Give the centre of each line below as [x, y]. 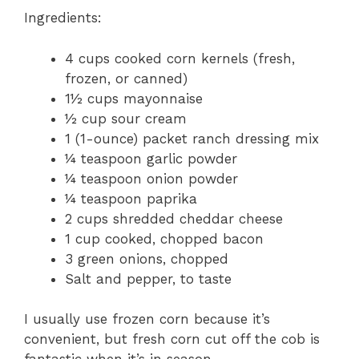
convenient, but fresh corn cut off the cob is [172, 339]
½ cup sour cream [126, 118]
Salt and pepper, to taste [148, 278]
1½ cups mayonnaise [134, 98]
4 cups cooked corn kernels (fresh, [180, 58]
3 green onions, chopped [147, 258]
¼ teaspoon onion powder [151, 178]
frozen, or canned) [126, 78]
